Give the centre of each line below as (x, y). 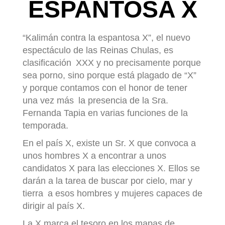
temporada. (47, 126)
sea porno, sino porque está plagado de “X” (109, 76)
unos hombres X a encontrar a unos (94, 156)
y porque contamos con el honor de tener (105, 88)
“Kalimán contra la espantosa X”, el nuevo (106, 38)
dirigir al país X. (55, 206)
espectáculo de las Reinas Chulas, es (98, 50)
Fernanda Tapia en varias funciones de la (105, 113)
